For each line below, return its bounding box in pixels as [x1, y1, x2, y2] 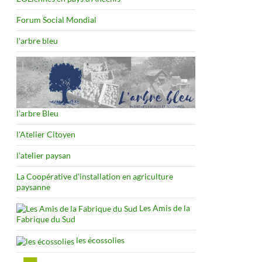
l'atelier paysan [16, 150, 71, 160]
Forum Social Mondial [16, 14, 96, 25]
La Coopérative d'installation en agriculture [16, 171, 173, 181]
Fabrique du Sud [16, 214, 75, 225]
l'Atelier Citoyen [16, 129, 75, 139]
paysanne [16, 181, 50, 192]
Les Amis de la [137, 202, 190, 213]
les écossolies [74, 235, 125, 246]
